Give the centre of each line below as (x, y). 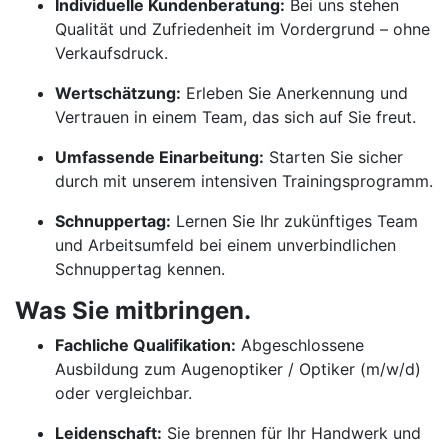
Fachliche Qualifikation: (145, 345)
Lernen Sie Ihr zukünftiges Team (294, 221)
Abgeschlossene (300, 345)
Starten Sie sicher (333, 157)
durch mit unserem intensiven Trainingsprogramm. (244, 181)
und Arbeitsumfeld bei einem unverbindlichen (225, 245)
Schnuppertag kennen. (140, 269)
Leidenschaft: (108, 433)
